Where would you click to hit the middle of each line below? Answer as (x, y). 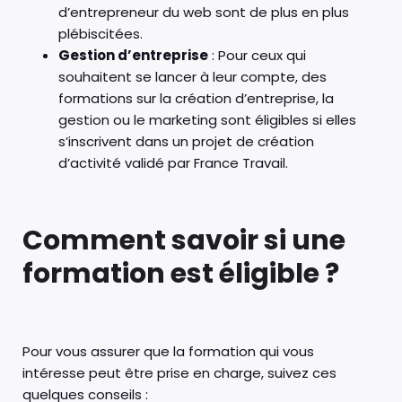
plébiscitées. (100, 33)
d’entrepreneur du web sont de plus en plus (204, 12)
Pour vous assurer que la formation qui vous (168, 351)
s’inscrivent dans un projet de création (186, 141)
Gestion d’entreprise (133, 55)
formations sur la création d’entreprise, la (196, 98)
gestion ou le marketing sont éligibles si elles (207, 119)
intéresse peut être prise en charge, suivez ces (179, 372)
